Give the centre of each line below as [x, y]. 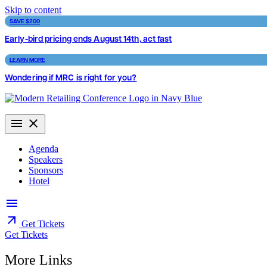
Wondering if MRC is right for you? [71, 77]
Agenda [44, 149]
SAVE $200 [25, 21]
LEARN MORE [27, 60]
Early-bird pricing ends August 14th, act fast [89, 38]
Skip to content [33, 10]
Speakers [46, 160]
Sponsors [46, 170]
